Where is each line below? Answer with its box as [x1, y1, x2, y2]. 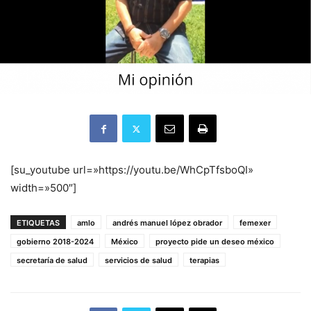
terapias [190, 255, 219, 265]
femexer [239, 218, 271, 228]
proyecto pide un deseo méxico [155, 237, 274, 246]
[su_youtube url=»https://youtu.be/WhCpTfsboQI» [10, 163, 253, 176]
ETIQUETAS [17, 218, 60, 228]
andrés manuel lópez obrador [112, 218, 222, 228]
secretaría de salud [17, 255, 87, 265]
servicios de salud [105, 255, 172, 265]
